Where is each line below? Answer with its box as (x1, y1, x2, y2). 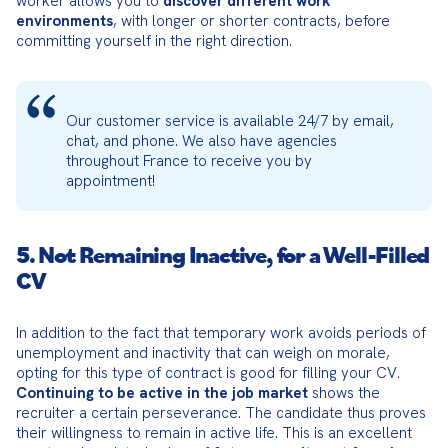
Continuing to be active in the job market (16, 383, 308, 403)
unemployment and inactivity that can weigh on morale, (16, 343, 390, 363)
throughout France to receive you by (66, 151, 312, 171)
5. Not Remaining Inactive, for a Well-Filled (16, 238, 430, 270)
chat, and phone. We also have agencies (66, 131, 337, 151)
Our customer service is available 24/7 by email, (66, 111, 394, 131)
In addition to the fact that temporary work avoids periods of (16, 323, 426, 343)
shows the (308, 383, 380, 403)
